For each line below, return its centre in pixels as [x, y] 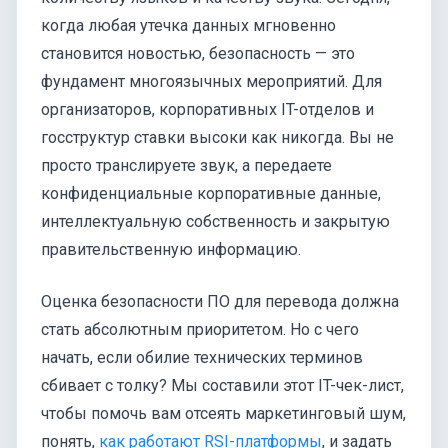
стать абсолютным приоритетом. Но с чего [200, 329]
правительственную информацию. [171, 249]
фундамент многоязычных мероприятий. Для [211, 81]
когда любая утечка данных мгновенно [188, 25]
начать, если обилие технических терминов [202, 357]
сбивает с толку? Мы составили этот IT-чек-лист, [222, 385]
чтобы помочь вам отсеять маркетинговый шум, [223, 413]
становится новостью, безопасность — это [198, 53]
